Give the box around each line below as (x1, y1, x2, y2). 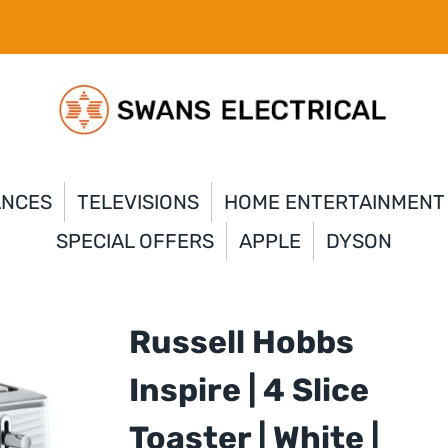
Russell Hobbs (128, 322, 354, 361)
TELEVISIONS (76, 189, 199, 214)
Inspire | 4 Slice (128, 370, 369, 409)
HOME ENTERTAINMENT (223, 189, 445, 214)
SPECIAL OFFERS (56, 229, 214, 254)
